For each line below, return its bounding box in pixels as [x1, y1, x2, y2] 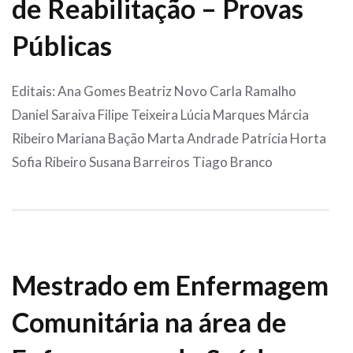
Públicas [12, 29, 112, 62]
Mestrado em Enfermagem [12, 269, 329, 302]
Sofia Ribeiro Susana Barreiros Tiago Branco [12, 154, 273, 171]
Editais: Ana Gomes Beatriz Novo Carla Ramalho [12, 83, 296, 100]
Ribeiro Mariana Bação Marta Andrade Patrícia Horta [12, 130, 326, 147]
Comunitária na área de [12, 306, 287, 339]
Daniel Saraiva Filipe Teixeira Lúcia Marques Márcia [12, 106, 309, 124]
